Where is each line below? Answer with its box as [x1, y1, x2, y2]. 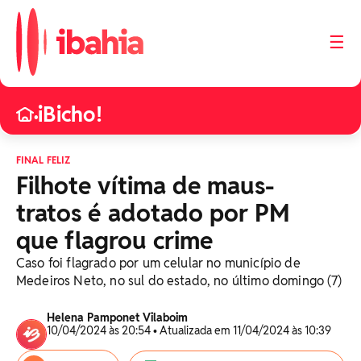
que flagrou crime [16, 225, 213, 256]
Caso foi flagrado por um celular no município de [16, 255, 301, 272]
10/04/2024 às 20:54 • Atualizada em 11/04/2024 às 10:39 [47, 323, 334, 338]
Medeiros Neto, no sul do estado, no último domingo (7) [16, 272, 342, 289]
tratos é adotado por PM [16, 197, 290, 229]
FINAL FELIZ [16, 154, 71, 166]
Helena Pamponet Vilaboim [47, 310, 188, 325]
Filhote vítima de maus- [16, 170, 274, 201]
